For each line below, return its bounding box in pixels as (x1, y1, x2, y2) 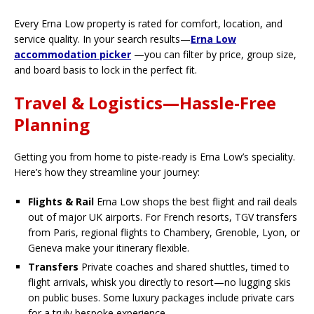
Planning (14, 113, 90, 137)
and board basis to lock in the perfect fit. (14, 63, 197, 77)
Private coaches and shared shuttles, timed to (78, 260, 289, 274)
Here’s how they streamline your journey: (14, 165, 200, 179)
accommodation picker (14, 48, 131, 62)
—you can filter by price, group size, (131, 48, 296, 62)
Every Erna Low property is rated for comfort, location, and (14, 17, 282, 31)
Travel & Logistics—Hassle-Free (14, 91, 276, 115)
